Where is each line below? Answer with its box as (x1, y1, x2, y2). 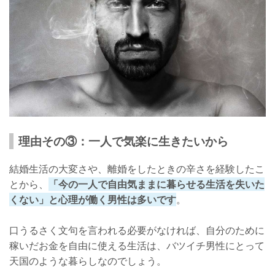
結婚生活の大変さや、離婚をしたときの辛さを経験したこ (9, 162, 265, 176)
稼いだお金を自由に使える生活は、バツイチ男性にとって (9, 239, 265, 253)
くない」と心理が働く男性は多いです (9, 193, 176, 207)
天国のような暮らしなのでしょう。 (9, 254, 166, 268)
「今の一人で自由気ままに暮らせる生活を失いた (48, 177, 265, 192)
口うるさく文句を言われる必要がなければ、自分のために (9, 223, 265, 238)
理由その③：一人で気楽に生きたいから (18, 133, 228, 150)
